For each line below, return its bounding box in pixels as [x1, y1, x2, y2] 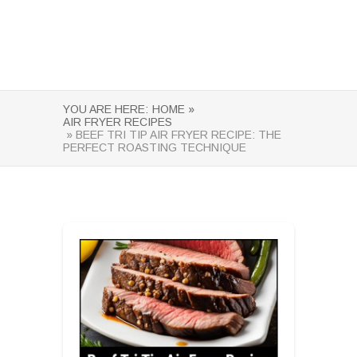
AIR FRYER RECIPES [63, 116, 172, 128]
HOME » [152, 103, 194, 116]
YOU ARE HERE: [63, 103, 148, 116]
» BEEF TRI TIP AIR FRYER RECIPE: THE [63, 128, 281, 141]
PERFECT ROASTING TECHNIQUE [63, 141, 246, 154]
